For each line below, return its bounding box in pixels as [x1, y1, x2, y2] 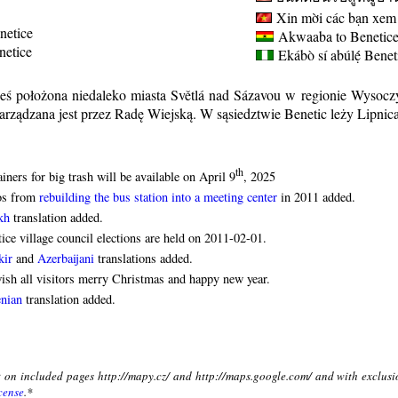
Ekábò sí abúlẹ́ [274, 45, 361, 64]
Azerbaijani [37, 250, 94, 267]
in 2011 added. [277, 188, 355, 205]
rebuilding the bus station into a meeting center [39, 188, 277, 205]
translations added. [94, 250, 193, 267]
